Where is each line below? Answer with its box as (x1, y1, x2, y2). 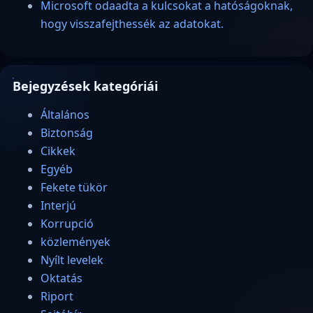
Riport (41, 288, 73, 304)
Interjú (41, 197, 76, 213)
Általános (41, 106, 89, 122)
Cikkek (41, 143, 75, 159)
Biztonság (41, 124, 93, 140)
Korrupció (41, 215, 94, 231)
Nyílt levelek (41, 252, 103, 268)
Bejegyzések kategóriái (13, 77, 158, 94)
